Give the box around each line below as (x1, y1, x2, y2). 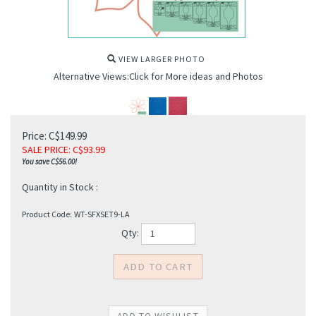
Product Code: (22, 209, 72, 219)
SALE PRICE (22, 143, 68, 156)
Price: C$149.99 (22, 129, 87, 142)
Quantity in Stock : (22, 181, 98, 193)
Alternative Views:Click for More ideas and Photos (53, 70, 263, 83)
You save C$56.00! (22, 157, 77, 166)
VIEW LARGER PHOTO (116, 54, 205, 64)
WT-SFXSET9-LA (74, 209, 130, 219)
